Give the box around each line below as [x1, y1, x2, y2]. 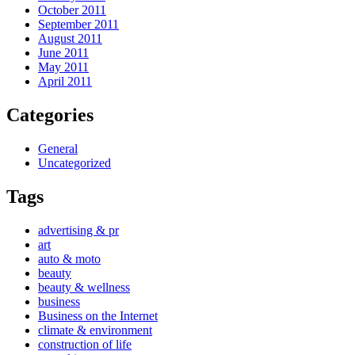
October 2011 [38, 3, 106, 17]
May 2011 [38, 60, 89, 74]
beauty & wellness [38, 281, 130, 295]
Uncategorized [38, 156, 111, 170]
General [38, 142, 78, 156]
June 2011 [38, 46, 89, 60]
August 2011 [38, 32, 102, 46]
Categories [6, 105, 94, 126]
